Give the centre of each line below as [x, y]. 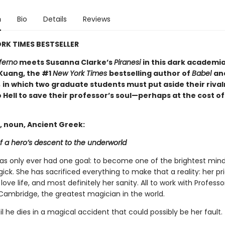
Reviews [96, 19]
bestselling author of [150, 73]
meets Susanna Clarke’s [66, 62]
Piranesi [128, 62]
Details [55, 19]
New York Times [81, 73]
